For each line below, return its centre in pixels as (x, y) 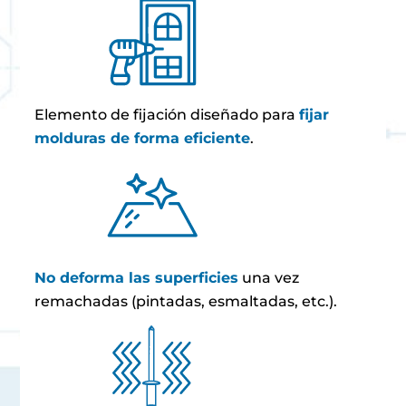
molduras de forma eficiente (143, 138)
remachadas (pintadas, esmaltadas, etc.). (186, 301)
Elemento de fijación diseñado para (167, 115)
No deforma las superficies (137, 278)
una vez (269, 278)
